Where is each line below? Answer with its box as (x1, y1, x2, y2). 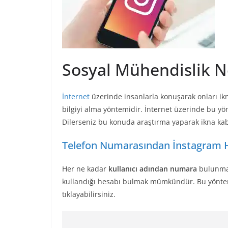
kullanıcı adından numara (108, 164, 197, 174)
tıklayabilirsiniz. (62, 189, 116, 199)
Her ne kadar (62, 164, 108, 174)
